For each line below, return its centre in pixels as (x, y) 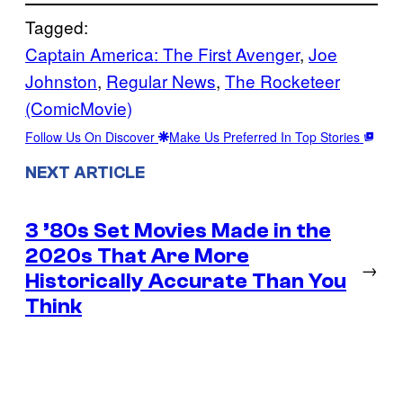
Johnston (61, 81)
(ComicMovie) (79, 108)
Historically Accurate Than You (186, 281)
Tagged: (57, 27)
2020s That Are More (137, 256)
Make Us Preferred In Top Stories (266, 137)
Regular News (161, 81)
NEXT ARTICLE (85, 173)
